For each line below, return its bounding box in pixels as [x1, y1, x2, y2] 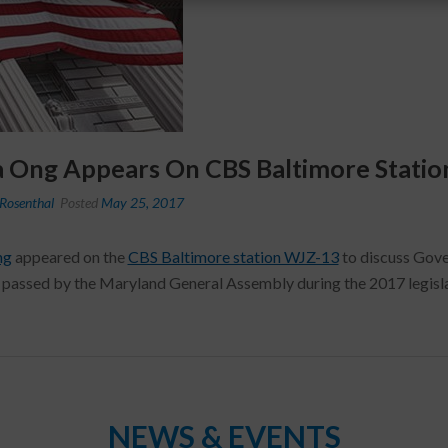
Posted [56, 194, 101, 211]
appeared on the [11, 247, 128, 266]
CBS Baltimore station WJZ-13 [127, 247, 339, 266]
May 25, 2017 [100, 194, 184, 211]
